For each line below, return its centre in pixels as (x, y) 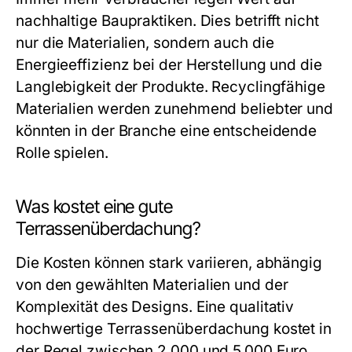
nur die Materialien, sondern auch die (145, 43)
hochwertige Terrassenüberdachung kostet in (174, 329)
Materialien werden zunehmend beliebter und (175, 109)
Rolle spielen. (62, 153)
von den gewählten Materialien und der (152, 285)
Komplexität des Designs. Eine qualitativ (155, 307)
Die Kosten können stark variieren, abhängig (169, 263)
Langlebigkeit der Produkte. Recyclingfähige (170, 87)
